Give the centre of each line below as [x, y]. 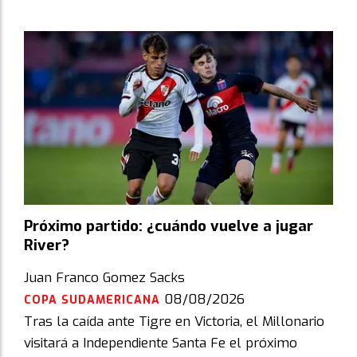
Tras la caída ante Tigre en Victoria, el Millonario [174, 321]
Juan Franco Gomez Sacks [104, 277]
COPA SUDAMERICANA [94, 300]
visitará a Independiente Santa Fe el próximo [161, 343]
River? [47, 245]
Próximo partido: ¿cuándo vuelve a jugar [169, 226]
